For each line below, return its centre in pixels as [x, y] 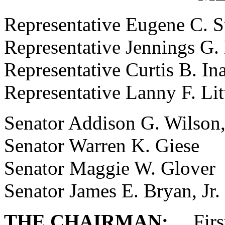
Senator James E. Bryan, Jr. [112, 191]
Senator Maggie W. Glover [110, 168]
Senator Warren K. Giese [102, 145]
